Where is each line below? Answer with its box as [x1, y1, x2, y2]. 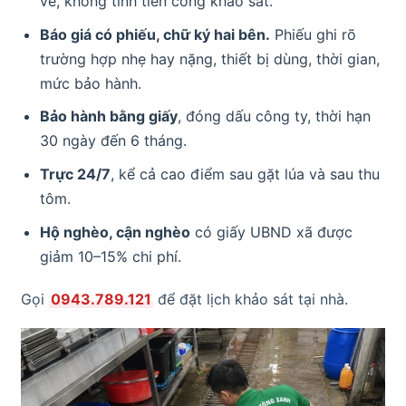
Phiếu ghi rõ [269, 24, 356, 43]
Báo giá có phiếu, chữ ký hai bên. [39, 24, 270, 43]
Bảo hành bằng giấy [39, 107, 178, 126]
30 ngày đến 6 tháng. [39, 131, 187, 150]
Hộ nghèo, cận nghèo [39, 222, 190, 241]
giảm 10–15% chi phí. [39, 246, 181, 266]
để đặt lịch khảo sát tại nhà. [153, 290, 348, 309]
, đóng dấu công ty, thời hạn [177, 107, 371, 126]
